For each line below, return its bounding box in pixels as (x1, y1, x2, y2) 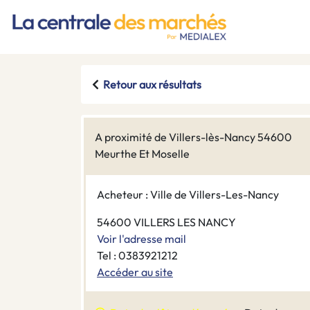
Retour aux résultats (103, 77, 201, 92)
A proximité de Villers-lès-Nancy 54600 (95, 130, 292, 145)
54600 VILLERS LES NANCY (97, 215, 236, 230)
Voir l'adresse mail (97, 232, 186, 246)
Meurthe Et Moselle (95, 147, 190, 161)
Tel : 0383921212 (97, 248, 178, 263)
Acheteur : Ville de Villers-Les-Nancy (97, 188, 279, 202)
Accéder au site (97, 265, 173, 280)
